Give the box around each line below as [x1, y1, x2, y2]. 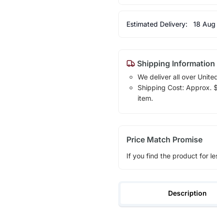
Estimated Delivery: [126, 19, 189, 28]
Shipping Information [135, 58, 215, 68]
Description [168, 189, 207, 198]
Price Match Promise [126, 134, 202, 144]
